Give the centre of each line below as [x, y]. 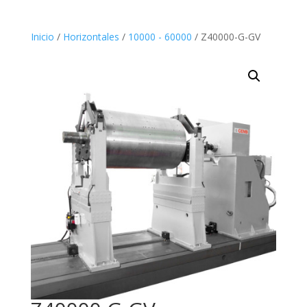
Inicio [42, 36]
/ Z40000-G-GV [226, 36]
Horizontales [91, 36]
